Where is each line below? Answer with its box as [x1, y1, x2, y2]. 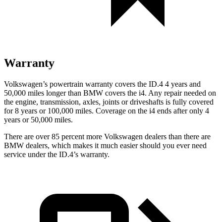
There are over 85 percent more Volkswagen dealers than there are [4, 132, 211, 141]
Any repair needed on [147, 88, 216, 97]
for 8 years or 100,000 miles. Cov [4, 106, 109, 115]
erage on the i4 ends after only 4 [109, 106, 209, 115]
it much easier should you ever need [93, 141, 207, 150]
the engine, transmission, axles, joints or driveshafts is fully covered [4, 97, 214, 106]
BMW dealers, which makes [4, 141, 93, 150]
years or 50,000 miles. [4, 115, 73, 124]
